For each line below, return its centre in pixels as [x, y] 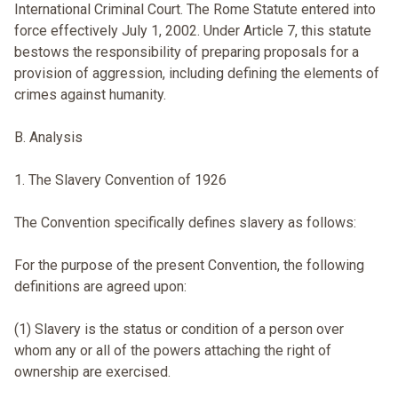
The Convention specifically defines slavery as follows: [185, 223]
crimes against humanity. [90, 95]
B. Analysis [48, 138]
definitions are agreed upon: [100, 287]
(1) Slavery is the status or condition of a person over [179, 330]
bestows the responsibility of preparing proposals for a [187, 52]
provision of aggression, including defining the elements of [197, 74]
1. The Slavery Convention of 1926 [120, 180]
